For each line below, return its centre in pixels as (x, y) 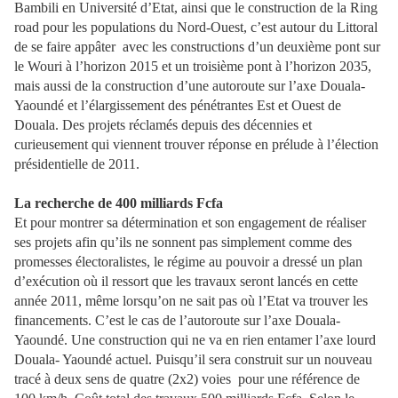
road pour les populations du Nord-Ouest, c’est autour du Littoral (196, 27)
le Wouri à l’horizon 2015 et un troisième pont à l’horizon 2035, (193, 66)
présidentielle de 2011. (77, 164)
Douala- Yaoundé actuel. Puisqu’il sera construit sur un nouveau (193, 359)
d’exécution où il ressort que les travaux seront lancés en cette (186, 281)
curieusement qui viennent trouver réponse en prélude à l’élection (196, 144)
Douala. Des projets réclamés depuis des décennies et (163, 125)
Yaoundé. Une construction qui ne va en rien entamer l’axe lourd (195, 340)
